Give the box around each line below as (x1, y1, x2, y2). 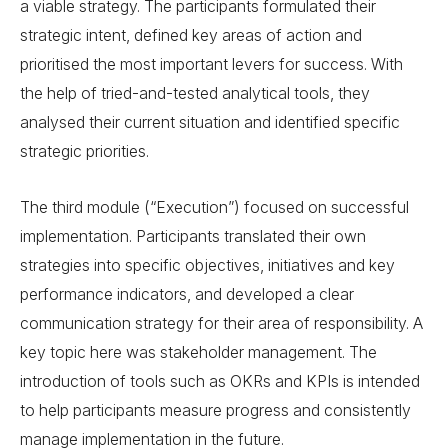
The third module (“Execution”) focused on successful (20, 198, 409, 218)
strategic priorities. (20, 142, 149, 162)
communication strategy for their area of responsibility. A (20, 314, 423, 334)
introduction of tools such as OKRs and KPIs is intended (20, 372, 420, 392)
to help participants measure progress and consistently (20, 401, 411, 421)
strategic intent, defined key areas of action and (20, 26, 362, 46)
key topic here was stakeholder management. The (20, 343, 377, 363)
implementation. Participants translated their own (20, 227, 366, 247)
